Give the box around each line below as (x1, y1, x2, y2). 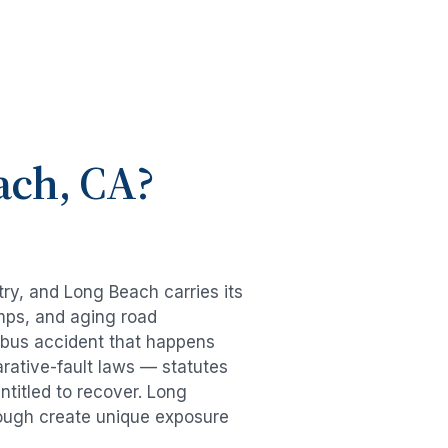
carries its (159, 282, 243, 303)
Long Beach (64, 282, 159, 303)
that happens (104, 332, 215, 353)
